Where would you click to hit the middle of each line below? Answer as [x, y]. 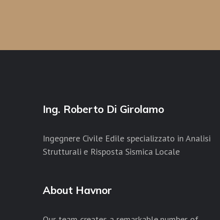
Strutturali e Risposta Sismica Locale [111, 151]
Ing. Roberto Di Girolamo [103, 109]
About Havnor [77, 190]
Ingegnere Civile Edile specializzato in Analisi [127, 138]
